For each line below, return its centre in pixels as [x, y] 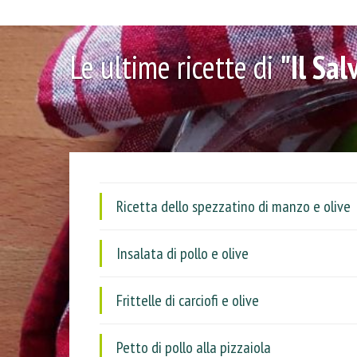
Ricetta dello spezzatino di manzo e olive [233, 206]
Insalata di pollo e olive [182, 253]
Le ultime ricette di [175, 67]
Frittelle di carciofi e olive [188, 300]
